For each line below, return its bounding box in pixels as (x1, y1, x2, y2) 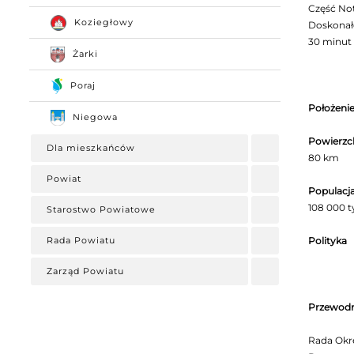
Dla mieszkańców (47, 142, 136, 153)
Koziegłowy (74, 17, 134, 28)
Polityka (307, 235, 347, 247)
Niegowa (72, 111, 118, 122)
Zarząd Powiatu (47, 265, 125, 277)
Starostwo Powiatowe (47, 204, 156, 215)
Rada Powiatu (47, 235, 116, 246)
